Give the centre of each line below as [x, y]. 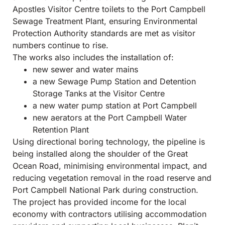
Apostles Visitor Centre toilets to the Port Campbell [109, 9]
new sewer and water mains [85, 70]
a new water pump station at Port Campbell [115, 106]
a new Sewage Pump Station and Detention [114, 82]
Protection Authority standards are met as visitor [104, 33]
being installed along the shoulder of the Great [100, 154]
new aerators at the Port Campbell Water [110, 118]
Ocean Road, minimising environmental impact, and [110, 166]
